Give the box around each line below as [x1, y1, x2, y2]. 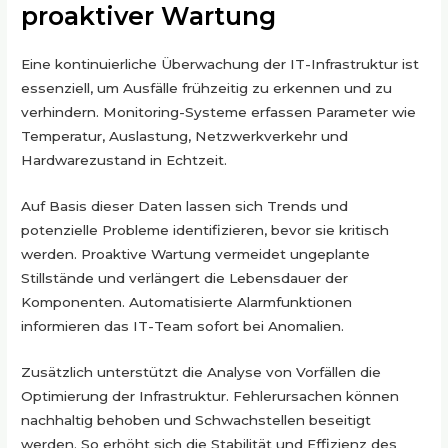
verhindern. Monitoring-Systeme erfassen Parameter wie [21, 104, 417, 121]
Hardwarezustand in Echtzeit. [21, 152, 228, 169]
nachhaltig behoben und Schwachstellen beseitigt [21, 411, 372, 428]
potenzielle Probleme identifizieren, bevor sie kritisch [21, 222, 390, 238]
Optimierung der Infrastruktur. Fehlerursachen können [21, 387, 400, 404]
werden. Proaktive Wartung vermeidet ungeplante [21, 246, 371, 262]
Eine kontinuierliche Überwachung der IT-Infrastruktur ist [21, 56, 420, 73]
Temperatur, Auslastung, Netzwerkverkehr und [21, 128, 349, 145]
